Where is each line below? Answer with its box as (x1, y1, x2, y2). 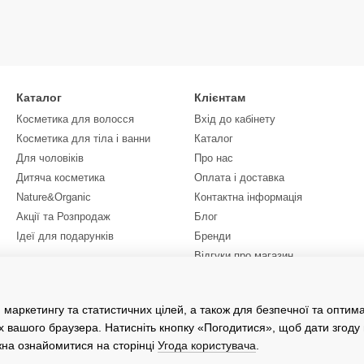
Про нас (194, 152, 233, 164)
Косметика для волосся (16, 113, 134, 125)
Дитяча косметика (16, 171, 105, 184)
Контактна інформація (194, 191, 302, 203)
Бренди (194, 230, 231, 242)
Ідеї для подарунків (16, 230, 114, 242)
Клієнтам (194, 91, 245, 104)
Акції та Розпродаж (16, 210, 110, 223)
